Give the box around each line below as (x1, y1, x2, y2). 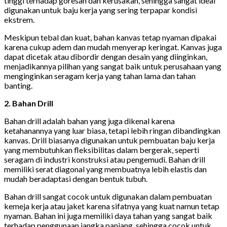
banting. (4, 81, 32, 91)
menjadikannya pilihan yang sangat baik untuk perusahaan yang (4, 61, 221, 71)
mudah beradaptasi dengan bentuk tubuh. (4, 174, 147, 184)
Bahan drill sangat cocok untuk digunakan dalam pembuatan (4, 192, 212, 202)
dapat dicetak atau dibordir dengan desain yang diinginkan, (4, 52, 207, 62)
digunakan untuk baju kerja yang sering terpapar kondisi (4, 5, 197, 15)
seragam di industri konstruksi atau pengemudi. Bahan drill (4, 155, 205, 165)
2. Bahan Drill (4, 98, 53, 108)
